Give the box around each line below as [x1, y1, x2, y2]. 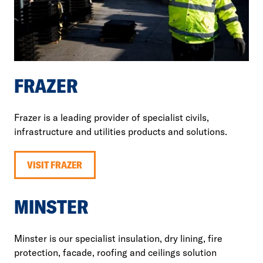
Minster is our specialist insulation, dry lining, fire [14, 232, 222, 244]
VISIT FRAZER [27, 159, 83, 171]
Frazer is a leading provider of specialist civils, [14, 112, 209, 124]
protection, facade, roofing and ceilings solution [14, 246, 217, 258]
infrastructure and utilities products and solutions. [14, 126, 227, 138]
